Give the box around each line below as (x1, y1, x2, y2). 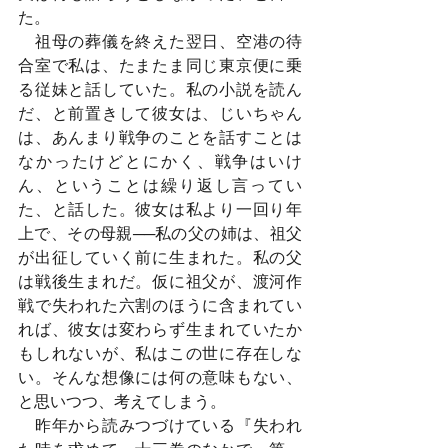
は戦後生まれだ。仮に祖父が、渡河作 (18, 273, 302, 290)
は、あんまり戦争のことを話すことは (18, 129, 302, 146)
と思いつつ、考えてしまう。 (18, 393, 226, 410)
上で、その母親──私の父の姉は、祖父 (18, 225, 302, 242)
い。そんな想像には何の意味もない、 (18, 369, 302, 386)
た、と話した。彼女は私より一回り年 (18, 201, 302, 218)
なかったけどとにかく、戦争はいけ (18, 153, 302, 170)
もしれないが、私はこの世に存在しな (18, 345, 302, 362)
